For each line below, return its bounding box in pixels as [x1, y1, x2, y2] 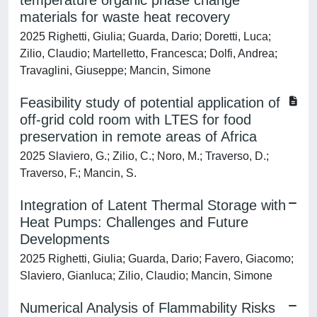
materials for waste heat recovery [20, 9, 230, 25]
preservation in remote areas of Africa [20, 129, 257, 144]
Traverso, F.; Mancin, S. [20, 167, 137, 179]
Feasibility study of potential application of [20, 95, 280, 110]
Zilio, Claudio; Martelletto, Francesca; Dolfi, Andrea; [20, 47, 277, 59]
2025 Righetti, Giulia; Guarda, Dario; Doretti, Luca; [20, 30, 271, 42]
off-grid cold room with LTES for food [20, 112, 251, 127]
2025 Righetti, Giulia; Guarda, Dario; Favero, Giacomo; [20, 253, 294, 265]
